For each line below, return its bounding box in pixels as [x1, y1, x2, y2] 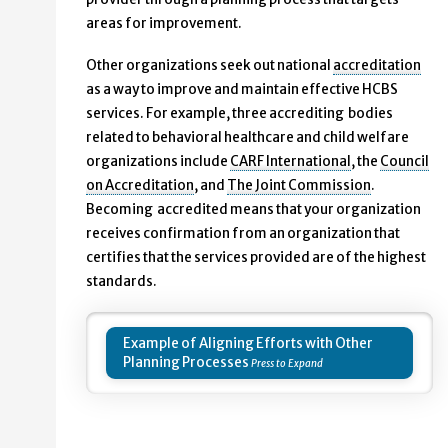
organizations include [86, 152, 230, 170]
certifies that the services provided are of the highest [86, 248, 426, 266]
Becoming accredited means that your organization [86, 200, 421, 218]
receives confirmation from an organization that [86, 224, 400, 242]
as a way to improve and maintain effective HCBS [86, 80, 398, 98]
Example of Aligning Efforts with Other [123, 334, 373, 352]
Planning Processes [123, 353, 249, 371]
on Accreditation [86, 176, 194, 194]
